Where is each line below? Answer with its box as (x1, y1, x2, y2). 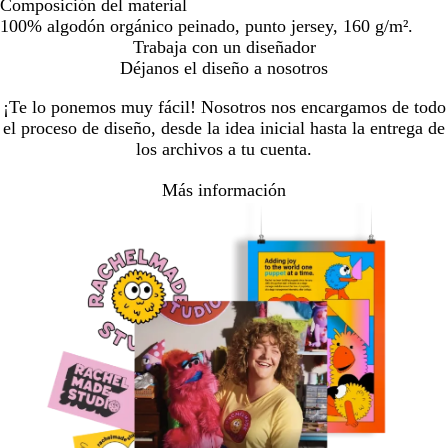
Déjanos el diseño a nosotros (120, 58, 328, 79)
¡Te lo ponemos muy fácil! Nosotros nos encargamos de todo (2, 97, 446, 118)
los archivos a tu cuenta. (136, 139, 312, 160)
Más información (162, 179, 286, 200)
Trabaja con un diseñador (132, 37, 316, 58)
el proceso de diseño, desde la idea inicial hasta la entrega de (3, 118, 445, 139)
